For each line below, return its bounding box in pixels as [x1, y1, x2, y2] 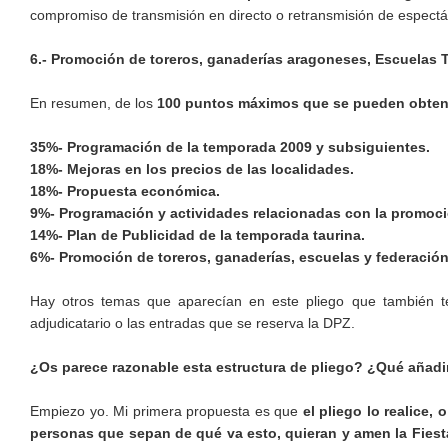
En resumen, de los [30, 95, 157, 112]
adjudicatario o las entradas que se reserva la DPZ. [30, 315, 355, 332]
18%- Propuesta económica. [30, 183, 220, 200]
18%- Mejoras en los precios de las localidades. [30, 161, 354, 178]
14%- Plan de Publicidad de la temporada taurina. [30, 227, 365, 244]
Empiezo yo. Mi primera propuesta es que [30, 403, 303, 420]
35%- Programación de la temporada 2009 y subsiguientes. [30, 139, 430, 156]
